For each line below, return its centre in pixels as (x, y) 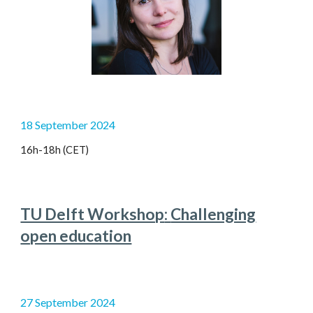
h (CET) (72, 150)
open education (76, 236)
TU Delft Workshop (93, 214)
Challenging (213, 214)
